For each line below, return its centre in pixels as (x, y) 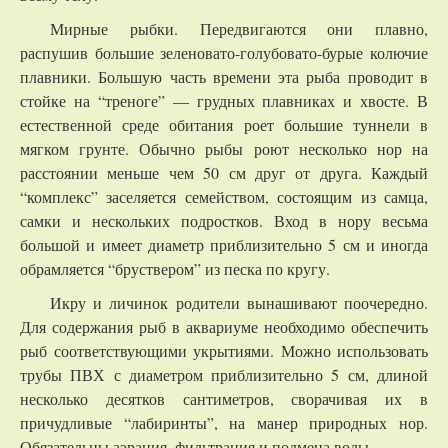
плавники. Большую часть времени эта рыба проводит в (224, 77)
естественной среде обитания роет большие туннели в (224, 125)
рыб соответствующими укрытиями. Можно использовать (224, 351)
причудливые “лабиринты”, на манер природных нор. (224, 423)
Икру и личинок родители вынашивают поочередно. (239, 303)
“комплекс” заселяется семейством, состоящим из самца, (224, 197)
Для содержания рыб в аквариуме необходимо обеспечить (224, 327)
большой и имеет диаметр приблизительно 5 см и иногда (224, 245)
